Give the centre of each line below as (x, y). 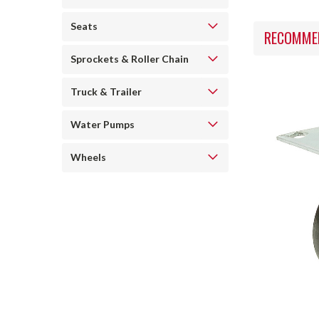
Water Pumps (103, 124)
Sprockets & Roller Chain (130, 59)
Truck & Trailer (106, 91)
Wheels (88, 157)
